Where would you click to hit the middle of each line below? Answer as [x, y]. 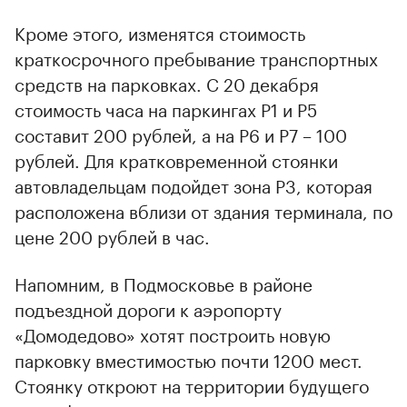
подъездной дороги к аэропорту [148, 308]
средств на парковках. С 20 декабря [167, 82]
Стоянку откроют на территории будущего [192, 384]
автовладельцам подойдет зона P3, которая [194, 184]
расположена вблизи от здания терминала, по [203, 209]
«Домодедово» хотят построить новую [173, 333]
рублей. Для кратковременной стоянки [176, 159]
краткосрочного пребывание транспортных [196, 57]
